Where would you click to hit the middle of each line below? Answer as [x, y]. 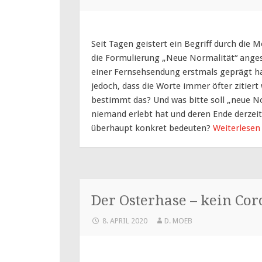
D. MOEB [178, 220]
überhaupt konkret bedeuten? [152, 128]
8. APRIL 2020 [125, 220]
